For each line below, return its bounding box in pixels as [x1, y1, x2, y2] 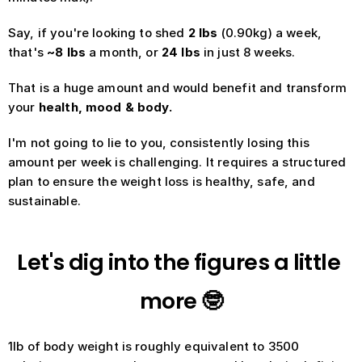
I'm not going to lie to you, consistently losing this [8, 135, 309, 150]
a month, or [85, 44, 162, 60]
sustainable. [8, 193, 81, 208]
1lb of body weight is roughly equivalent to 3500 [8, 339, 300, 354]
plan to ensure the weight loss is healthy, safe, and [8, 174, 315, 189]
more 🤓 [139, 286, 223, 316]
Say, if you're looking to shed [8, 25, 188, 40]
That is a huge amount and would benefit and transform [8, 80, 347, 95]
